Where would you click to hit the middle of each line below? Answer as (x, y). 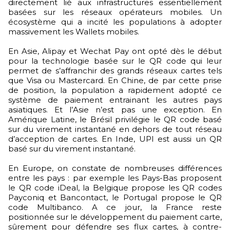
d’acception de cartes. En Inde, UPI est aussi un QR (115, 139)
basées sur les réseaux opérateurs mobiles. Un (115, 12)
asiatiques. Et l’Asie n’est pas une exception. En (115, 109)
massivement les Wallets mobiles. (75, 31)
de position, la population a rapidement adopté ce (115, 90)
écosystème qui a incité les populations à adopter (115, 22)
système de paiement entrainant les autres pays (115, 100)
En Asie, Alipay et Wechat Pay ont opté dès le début (115, 51)
